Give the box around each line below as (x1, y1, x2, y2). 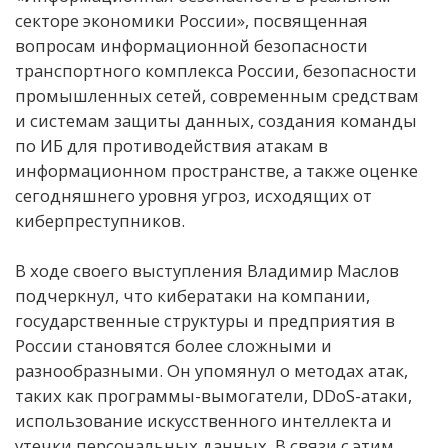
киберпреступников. (15, 208, 185, 232)
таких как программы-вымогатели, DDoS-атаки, (15, 383, 412, 407)
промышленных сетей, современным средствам (15, 83, 419, 107)
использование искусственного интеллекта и (15, 408, 392, 432)
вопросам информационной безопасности (15, 33, 368, 57)
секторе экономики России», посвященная (15, 8, 368, 32)
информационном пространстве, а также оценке (15, 158, 418, 182)
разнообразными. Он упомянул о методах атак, (15, 358, 408, 382)
